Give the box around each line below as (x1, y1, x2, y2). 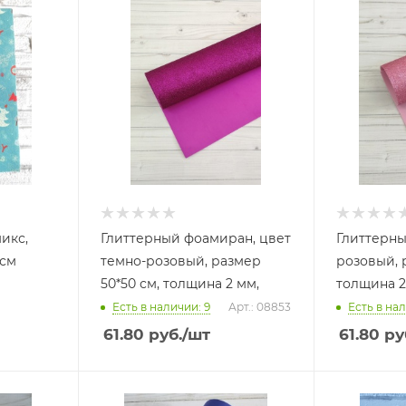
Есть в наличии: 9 (111, 299, 210, 314)
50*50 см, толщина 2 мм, (100, 275, 259, 292)
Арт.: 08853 (227, 299, 291, 314)
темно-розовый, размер (100, 252, 261, 269)
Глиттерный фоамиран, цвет (100, 229, 291, 246)
